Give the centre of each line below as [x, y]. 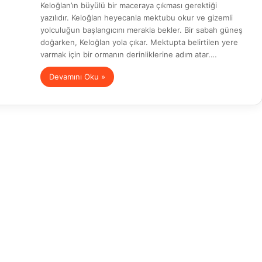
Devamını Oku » [77, 77]
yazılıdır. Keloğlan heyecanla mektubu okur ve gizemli [137, 18]
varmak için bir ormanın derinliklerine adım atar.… [129, 54]
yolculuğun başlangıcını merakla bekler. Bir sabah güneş [142, 30]
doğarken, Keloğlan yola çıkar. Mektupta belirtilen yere [139, 42]
